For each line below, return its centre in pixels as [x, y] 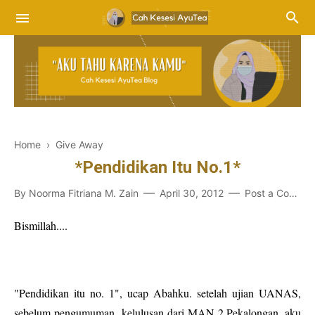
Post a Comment [267, 193]
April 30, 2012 [192, 193]
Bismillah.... [41, 225]
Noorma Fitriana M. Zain [84, 193]
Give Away [79, 144]
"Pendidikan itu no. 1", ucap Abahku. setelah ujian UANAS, [157, 293]
